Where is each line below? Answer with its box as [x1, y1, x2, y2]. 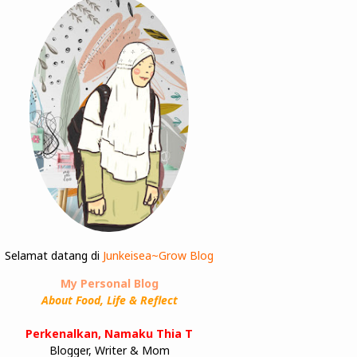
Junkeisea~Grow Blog [103, 247, 214, 263]
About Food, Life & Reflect [41, 292, 178, 308]
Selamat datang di [5, 247, 103, 263]
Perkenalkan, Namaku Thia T [25, 325, 193, 341]
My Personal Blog [60, 275, 159, 291]
